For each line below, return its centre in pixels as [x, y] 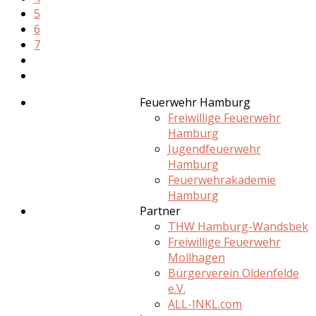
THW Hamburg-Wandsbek [238, 227]
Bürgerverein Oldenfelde [233, 273]
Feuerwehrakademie [222, 180]
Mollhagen [196, 258]
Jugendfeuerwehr [214, 149]
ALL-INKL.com [205, 304]
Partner [160, 211]
